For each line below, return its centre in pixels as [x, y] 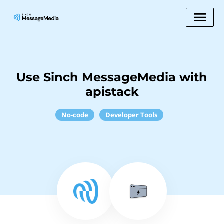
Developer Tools [131, 115]
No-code [75, 115]
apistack [112, 92]
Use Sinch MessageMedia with [112, 77]
